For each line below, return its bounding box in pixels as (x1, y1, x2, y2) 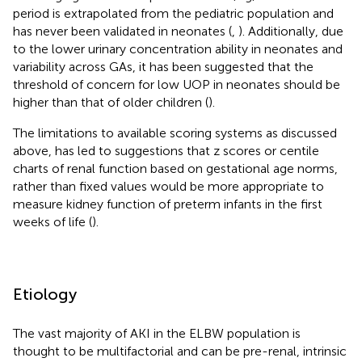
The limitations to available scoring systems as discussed (13, 124, 337, 141)
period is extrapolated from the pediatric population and (13, 5, 334, 21)
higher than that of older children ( (13, 94, 208, 110)
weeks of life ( (13, 213, 92, 229)
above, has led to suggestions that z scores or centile (13, 142, 319, 158)
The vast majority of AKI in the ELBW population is (13, 325, 301, 341)
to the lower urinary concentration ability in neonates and (13, 40, 343, 57)
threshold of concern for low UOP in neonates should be (13, 76, 340, 92)
